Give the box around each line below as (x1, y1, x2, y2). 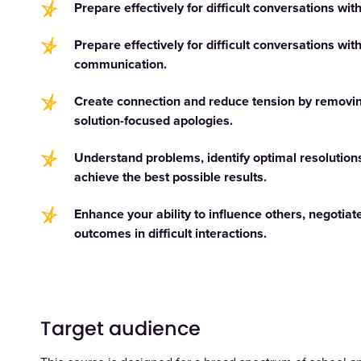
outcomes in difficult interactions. (74, 224, 268, 243)
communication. (74, 55, 168, 74)
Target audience (40, 315, 201, 342)
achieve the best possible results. (74, 168, 268, 187)
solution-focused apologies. (74, 111, 234, 131)
